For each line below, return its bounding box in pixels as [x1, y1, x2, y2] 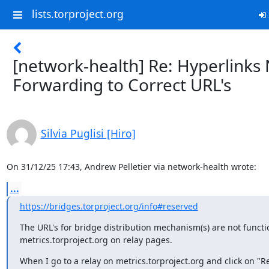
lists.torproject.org [31, 7, 124, 22]
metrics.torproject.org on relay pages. [19, 234, 172, 246]
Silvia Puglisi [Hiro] [40, 126, 136, 141]
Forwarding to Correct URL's [13, 73, 231, 96]
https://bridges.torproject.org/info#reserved [19, 201, 198, 212]
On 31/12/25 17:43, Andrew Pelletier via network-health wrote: [6, 161, 256, 172]
